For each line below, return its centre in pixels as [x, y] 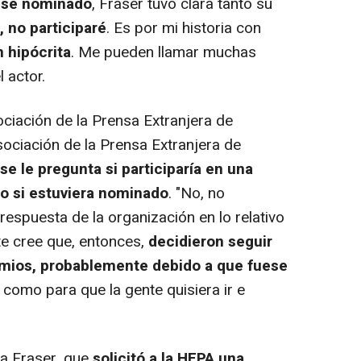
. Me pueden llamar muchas [164, 52]
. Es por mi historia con [184, 28]
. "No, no [197, 193]
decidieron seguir [210, 241]
